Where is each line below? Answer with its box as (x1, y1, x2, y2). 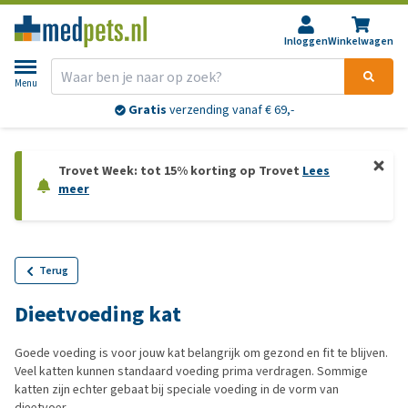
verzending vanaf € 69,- (166, 101, 294, 119)
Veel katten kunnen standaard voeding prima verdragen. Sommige (15, 362, 368, 380)
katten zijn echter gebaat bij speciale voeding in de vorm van (15, 381, 339, 398)
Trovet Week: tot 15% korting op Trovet (58, 162, 302, 179)
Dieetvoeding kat (15, 300, 181, 329)
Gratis (127, 101, 167, 119)
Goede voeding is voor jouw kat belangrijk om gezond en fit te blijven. (15, 344, 388, 362)
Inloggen (284, 34, 328, 48)
